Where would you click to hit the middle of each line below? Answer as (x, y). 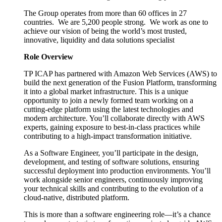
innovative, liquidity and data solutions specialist (100, 40)
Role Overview (49, 56)
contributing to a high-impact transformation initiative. (108, 136)
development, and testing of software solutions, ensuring (111, 162)
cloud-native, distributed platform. (77, 197)
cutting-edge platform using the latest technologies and (109, 109)
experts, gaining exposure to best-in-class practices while (112, 127)
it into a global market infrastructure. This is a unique (106, 91)
